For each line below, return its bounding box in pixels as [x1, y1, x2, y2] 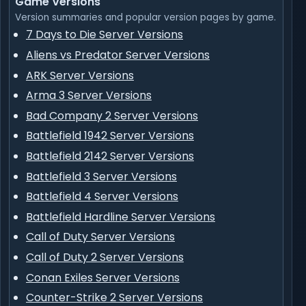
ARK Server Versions [26, 67, 134, 83]
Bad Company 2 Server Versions [26, 107, 198, 124]
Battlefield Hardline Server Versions [26, 208, 215, 225]
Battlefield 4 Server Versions [26, 189, 178, 205]
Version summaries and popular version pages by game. [15, 11, 276, 25]
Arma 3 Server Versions [26, 87, 152, 104]
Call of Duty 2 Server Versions [26, 249, 184, 265]
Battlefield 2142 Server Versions [26, 148, 194, 164]
